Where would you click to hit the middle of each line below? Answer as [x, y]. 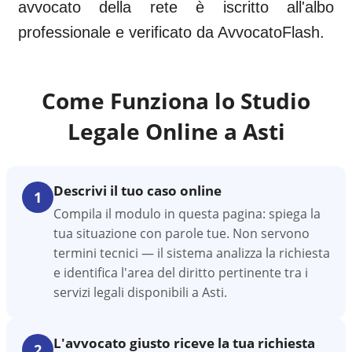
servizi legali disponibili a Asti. [140, 292]
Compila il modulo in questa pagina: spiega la [187, 214]
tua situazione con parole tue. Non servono [181, 233]
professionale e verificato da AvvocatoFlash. [171, 32]
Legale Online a [155, 131]
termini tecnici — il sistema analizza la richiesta [192, 253]
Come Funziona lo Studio [176, 101]
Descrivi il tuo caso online [137, 191]
